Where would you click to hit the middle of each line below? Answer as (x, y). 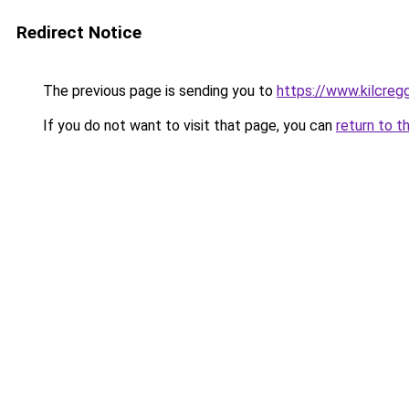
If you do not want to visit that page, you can (188, 126)
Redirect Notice (79, 32)
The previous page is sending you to (158, 91)
